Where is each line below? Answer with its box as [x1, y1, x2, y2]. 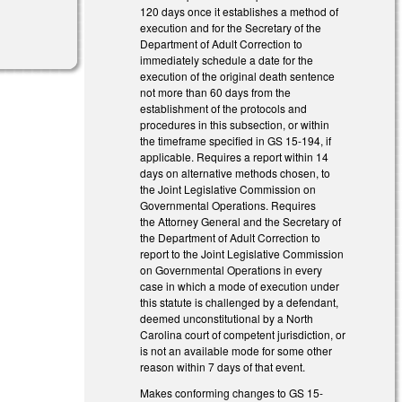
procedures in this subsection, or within [140, 117, 330, 133]
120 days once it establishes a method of [140, 4, 339, 20]
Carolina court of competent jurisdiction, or [140, 327, 346, 343]
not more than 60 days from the [140, 84, 292, 100]
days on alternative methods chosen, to [140, 165, 331, 181]
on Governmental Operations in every [140, 262, 323, 278]
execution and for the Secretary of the [140, 20, 322, 36]
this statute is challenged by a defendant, [140, 294, 339, 310]
